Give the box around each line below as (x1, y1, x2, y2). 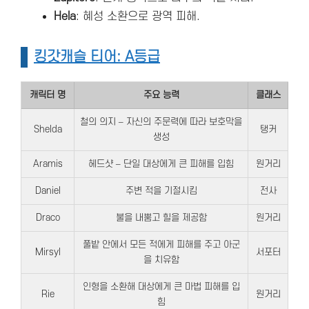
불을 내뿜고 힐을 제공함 (115, 212, 207, 223)
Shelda (33, 123, 62, 134)
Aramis (32, 158, 63, 169)
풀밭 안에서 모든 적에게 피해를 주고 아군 (82, 239, 240, 250)
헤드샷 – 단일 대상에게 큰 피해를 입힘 (88, 158, 234, 169)
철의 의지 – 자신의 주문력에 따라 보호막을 (80, 116, 242, 127)
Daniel (34, 185, 61, 196)
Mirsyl (34, 246, 61, 257)
